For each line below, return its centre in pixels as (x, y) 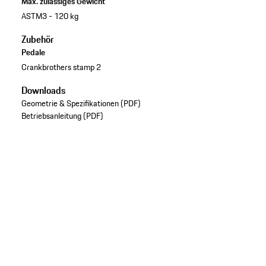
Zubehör (37, 39)
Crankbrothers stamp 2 (61, 67)
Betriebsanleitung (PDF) (62, 116)
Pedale (33, 52)
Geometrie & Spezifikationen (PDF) (81, 104)
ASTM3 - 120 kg (50, 16)
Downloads (43, 91)
